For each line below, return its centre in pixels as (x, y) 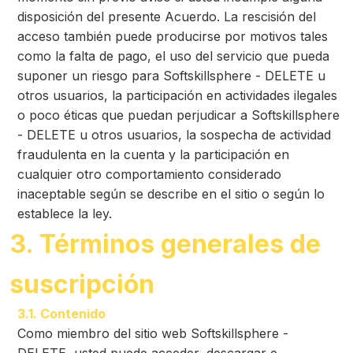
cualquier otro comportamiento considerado (149, 174)
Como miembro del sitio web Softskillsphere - (153, 333)
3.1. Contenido (61, 314)
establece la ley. (65, 214)
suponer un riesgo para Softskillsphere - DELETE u (171, 76)
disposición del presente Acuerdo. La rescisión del (167, 17)
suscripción (82, 284)
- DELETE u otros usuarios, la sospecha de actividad (174, 135)
